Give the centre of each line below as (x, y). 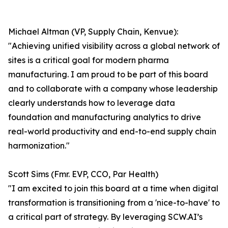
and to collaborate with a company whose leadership (113, 89)
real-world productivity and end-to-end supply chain (112, 132)
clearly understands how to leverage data (92, 103)
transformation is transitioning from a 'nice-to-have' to (114, 203)
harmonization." (39, 146)
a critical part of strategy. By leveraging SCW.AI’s (105, 217)
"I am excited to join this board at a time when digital (113, 189)
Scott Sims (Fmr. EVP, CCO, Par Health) (83, 174)
